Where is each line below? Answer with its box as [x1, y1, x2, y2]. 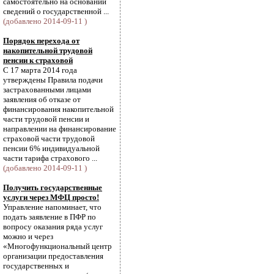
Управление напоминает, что [3, 202, 102, 212]
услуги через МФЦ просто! [3, 193, 99, 202]
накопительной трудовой [3, 46, 92, 55]
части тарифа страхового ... [3, 154, 97, 163]
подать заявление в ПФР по [3, 212, 96, 221]
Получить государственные [3, 183, 102, 192]
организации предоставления [3, 251, 103, 261]
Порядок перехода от [3, 36, 80, 45]
